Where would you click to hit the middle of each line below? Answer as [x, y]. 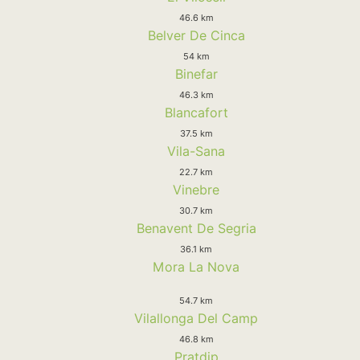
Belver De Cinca [196, 35]
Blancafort [196, 112]
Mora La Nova [196, 266]
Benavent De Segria [196, 228]
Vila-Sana [196, 151]
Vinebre [196, 189]
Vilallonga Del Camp [196, 318]
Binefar [196, 74]
